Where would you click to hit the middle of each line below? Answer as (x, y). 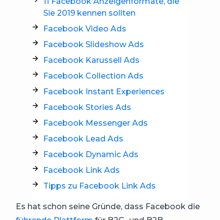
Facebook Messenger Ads (96, 123)
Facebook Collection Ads (93, 76)
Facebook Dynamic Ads (91, 154)
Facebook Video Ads (85, 29)
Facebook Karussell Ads (91, 60)
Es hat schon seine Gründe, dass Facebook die (108, 206)
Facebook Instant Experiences (104, 92)
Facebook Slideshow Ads (94, 44)
